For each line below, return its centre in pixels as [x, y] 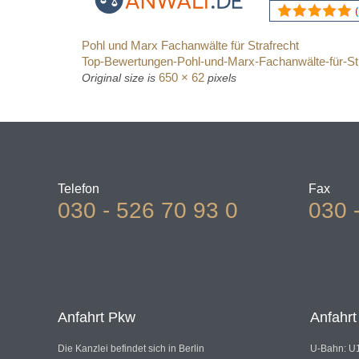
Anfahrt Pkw [97, 318]
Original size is [120, 78]
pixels [220, 78]
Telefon [79, 188]
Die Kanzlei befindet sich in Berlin [131, 349]
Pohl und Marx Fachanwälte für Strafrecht [190, 46]
